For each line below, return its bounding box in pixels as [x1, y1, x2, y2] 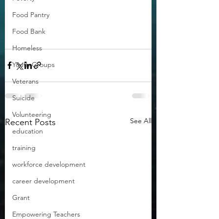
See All [130, 116, 152, 125]
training [12, 143, 36, 152]
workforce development [12, 160, 86, 169]
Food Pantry [12, 10, 49, 19]
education [12, 127, 43, 135]
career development [12, 176, 75, 185]
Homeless [12, 44, 42, 52]
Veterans [12, 77, 39, 86]
